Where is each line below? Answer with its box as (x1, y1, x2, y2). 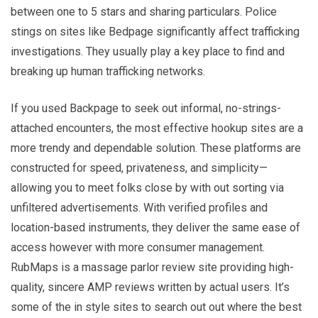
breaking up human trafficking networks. (11, 64, 205, 78)
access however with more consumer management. (11, 240, 265, 254)
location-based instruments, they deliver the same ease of (11, 220, 300, 234)
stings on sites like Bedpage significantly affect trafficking (11, 24, 300, 38)
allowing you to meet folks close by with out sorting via (11, 180, 284, 194)
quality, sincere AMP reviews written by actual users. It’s (11, 280, 290, 294)
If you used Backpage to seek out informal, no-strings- (11, 101, 281, 115)
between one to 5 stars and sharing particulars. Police (11, 4, 277, 18)
